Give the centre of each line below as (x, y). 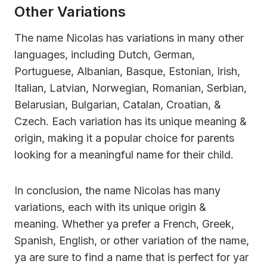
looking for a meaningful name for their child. (124, 154)
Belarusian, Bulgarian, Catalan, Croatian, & (118, 104)
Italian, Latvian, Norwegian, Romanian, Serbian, (131, 88)
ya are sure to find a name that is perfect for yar (131, 257)
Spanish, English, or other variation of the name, (132, 240)
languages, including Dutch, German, (105, 54)
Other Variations (70, 11)
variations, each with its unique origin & (110, 207)
